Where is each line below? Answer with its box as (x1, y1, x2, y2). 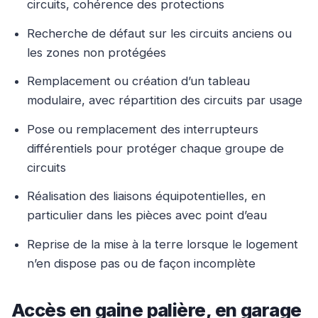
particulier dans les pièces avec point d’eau (27, 208, 268, 223)
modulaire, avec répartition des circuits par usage (27, 93, 303, 108)
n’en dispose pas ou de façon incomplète (27, 256, 256, 270)
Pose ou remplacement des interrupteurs (27, 121, 259, 136)
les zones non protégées (27, 45, 167, 60)
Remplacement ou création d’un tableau (27, 74, 251, 89)
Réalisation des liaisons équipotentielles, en (27, 189, 266, 204)
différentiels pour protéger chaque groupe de (27, 141, 285, 155)
